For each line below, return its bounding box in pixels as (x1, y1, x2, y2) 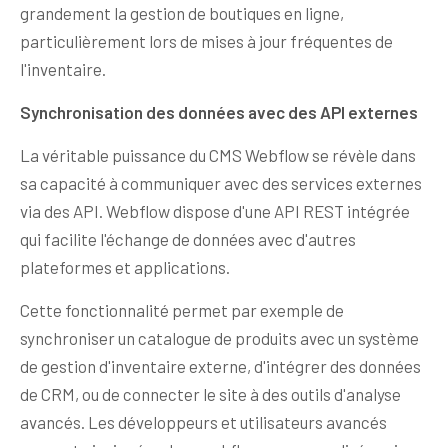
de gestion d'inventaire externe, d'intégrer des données (20, 356, 421, 377)
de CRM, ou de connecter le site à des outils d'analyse (20, 384, 401, 405)
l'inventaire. (20, 59, 106, 80)
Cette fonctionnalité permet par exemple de (20, 300, 344, 321)
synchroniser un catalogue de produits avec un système (20, 328, 419, 349)
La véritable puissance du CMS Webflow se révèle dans (20, 145, 416, 166)
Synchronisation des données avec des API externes (20, 102, 418, 123)
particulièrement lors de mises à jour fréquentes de (20, 31, 393, 52)
